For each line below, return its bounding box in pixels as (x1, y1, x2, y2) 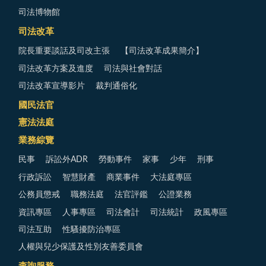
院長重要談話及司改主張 (18, 47, 110, 56)
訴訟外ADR (46, 156, 88, 164)
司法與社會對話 (104, 64, 162, 73)
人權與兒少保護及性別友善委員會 (18, 243, 143, 252)
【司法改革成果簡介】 (121, 47, 204, 56)
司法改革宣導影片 (18, 82, 85, 91)
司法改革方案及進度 (18, 64, 93, 73)
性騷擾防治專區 (62, 225, 121, 234)
